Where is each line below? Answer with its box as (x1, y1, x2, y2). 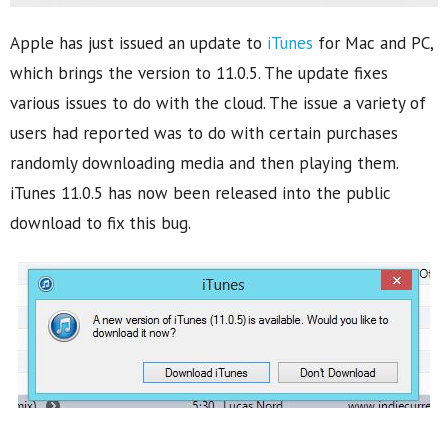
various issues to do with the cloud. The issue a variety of (10, 91, 426, 114)
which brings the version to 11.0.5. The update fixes (10, 61, 388, 84)
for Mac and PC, (313, 31, 433, 54)
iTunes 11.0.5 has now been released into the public (10, 181, 391, 204)
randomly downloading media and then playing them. (10, 151, 398, 174)
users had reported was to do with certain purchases (10, 121, 398, 144)
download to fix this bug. (10, 211, 191, 234)
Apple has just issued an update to (10, 31, 267, 54)
